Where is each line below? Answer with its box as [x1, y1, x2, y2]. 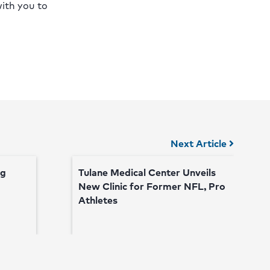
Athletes [78, 192, 118, 208]
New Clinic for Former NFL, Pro [78, 178, 225, 194]
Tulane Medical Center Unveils [78, 165, 216, 180]
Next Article [171, 136, 229, 151]
